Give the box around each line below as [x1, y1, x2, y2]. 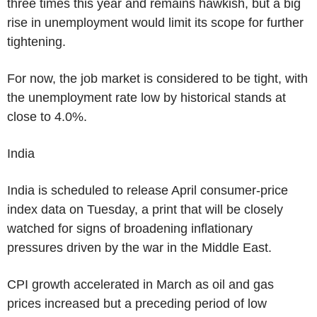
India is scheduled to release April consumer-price [7, 183, 288, 197]
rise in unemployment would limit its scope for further [7, 15, 304, 30]
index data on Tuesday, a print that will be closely [7, 202, 283, 217]
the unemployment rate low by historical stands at [7, 90, 286, 105]
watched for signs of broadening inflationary [7, 221, 253, 236]
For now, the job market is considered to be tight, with [7, 71, 308, 86]
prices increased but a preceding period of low [7, 296, 267, 311]
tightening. [7, 34, 66, 49]
